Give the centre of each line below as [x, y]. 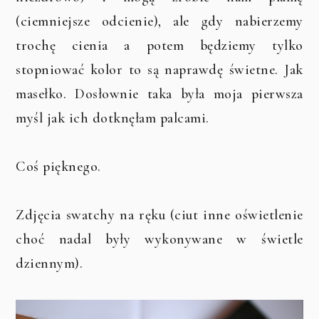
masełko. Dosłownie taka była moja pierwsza [159, 94]
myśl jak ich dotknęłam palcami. [113, 118]
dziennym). [51, 263]
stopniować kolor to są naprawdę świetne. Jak [159, 69]
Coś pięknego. [58, 166]
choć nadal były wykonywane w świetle [159, 239]
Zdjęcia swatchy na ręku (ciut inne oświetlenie [159, 215]
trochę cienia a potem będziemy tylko [159, 45]
